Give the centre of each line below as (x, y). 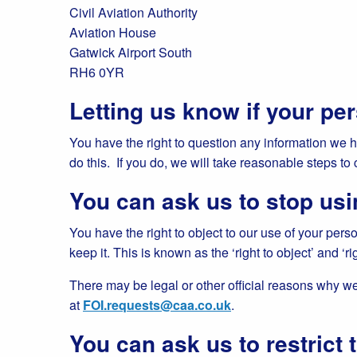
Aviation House (113, 32)
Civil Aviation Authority (133, 12)
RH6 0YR (97, 72)
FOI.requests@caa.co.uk (157, 305)
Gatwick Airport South (131, 52)
